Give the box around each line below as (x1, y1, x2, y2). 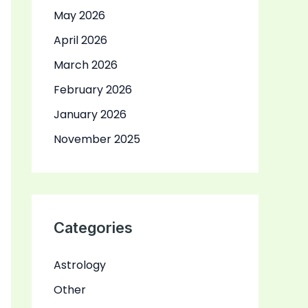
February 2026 (54, 82, 132, 98)
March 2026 (54, 57, 118, 74)
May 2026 (54, 8, 105, 24)
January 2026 (54, 107, 126, 123)
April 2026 (54, 32, 107, 49)
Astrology (54, 257, 106, 274)
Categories (54, 219, 133, 237)
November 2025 (54, 131, 140, 148)
